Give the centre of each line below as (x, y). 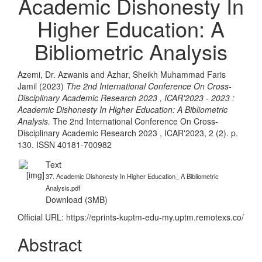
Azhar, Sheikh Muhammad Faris (166, 74)
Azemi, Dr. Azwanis (53, 74)
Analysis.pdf (63, 188)
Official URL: (42, 217)
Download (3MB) (77, 199)
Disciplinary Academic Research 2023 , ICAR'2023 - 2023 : (126, 98)
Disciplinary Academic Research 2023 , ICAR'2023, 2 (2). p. (128, 133)
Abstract (50, 244)
